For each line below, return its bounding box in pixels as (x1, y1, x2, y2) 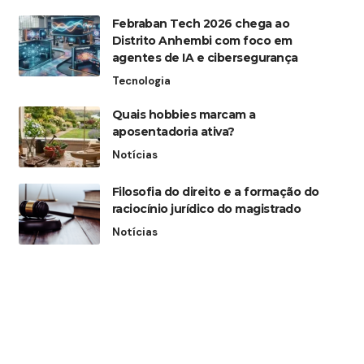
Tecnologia (111, 73, 171, 88)
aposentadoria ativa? (111, 123, 235, 139)
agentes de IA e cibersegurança (111, 50, 298, 65)
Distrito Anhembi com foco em (111, 32, 292, 48)
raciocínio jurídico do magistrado (111, 201, 301, 216)
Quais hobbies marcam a (111, 106, 256, 122)
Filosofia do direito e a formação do (111, 184, 319, 199)
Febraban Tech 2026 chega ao (111, 15, 290, 31)
